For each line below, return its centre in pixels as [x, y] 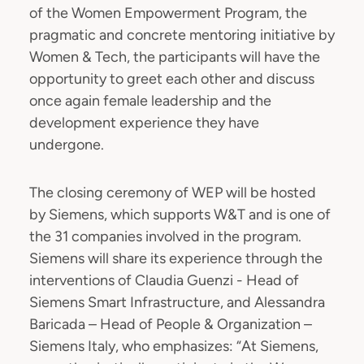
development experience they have [144, 123]
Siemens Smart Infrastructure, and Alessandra [177, 302]
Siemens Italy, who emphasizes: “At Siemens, [174, 346]
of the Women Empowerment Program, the [168, 13]
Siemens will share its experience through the [176, 258]
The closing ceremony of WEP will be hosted [173, 193]
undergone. [67, 145]
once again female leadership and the [150, 101]
